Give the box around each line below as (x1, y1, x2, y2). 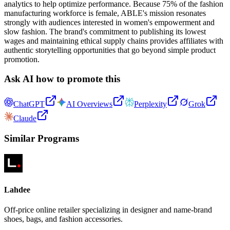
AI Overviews (66, 100, 112, 109)
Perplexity (134, 100, 167, 109)
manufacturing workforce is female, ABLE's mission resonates (4, 8, 206, 17)
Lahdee (4, 185, 30, 194)
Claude (13, 114, 36, 123)
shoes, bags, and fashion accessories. (4, 215, 123, 224)
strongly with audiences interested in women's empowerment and (4, 17, 215, 27)
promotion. (4, 54, 40, 64)
